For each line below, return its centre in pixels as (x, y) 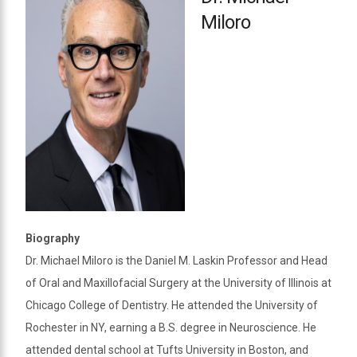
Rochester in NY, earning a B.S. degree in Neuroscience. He (171, 327)
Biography (53, 238)
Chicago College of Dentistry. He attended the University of (172, 305)
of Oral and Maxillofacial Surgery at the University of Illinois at (178, 282)
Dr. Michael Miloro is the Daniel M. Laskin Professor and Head (177, 260)
